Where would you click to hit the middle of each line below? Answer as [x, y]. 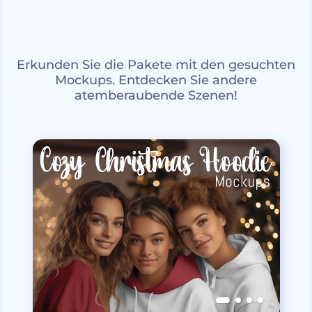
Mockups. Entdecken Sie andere [156, 80]
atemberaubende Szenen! [156, 95]
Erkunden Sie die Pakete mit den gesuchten [156, 64]
